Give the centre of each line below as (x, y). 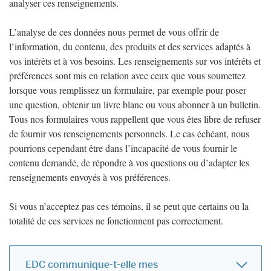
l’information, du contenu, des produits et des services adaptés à (130, 47)
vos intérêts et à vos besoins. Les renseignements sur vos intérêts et (135, 61)
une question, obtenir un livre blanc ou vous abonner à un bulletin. (135, 105)
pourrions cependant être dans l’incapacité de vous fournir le (123, 148)
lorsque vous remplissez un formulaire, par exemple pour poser (128, 90)
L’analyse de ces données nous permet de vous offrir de (114, 32)
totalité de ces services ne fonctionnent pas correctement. (116, 221)
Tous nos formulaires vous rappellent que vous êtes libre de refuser (135, 119)
